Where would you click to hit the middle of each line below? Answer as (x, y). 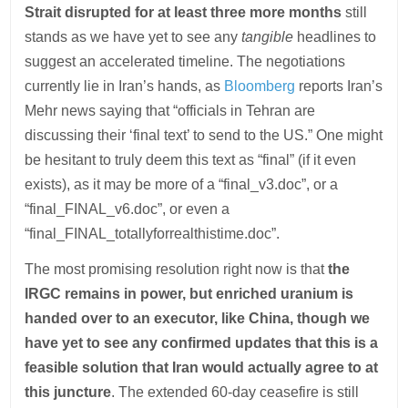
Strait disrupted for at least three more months (185, 12)
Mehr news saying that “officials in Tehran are (170, 111)
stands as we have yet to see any (133, 37)
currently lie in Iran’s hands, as (125, 86)
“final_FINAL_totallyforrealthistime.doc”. (153, 234)
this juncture (68, 392)
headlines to (335, 37)
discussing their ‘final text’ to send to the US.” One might (204, 135)
